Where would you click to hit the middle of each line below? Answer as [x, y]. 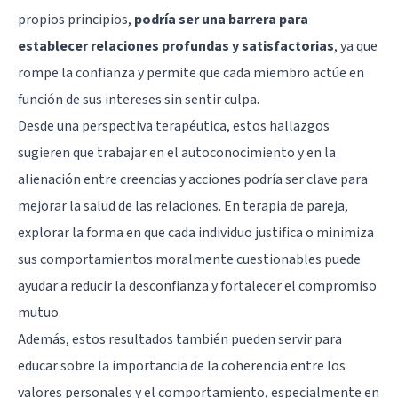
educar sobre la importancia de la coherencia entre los [182, 366]
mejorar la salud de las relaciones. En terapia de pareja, [183, 206]
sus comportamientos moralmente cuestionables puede [189, 259]
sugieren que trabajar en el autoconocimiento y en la [177, 152]
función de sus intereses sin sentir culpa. [139, 99]
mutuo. [40, 312]
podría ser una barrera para [221, 19]
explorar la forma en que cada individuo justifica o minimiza [196, 232]
